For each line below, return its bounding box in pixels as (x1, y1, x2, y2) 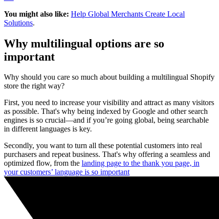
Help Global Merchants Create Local (71, 9, 185, 18)
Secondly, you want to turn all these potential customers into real (4, 141, 202, 150)
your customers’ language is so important (4, 168, 130, 176)
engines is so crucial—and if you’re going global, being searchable (4, 116, 209, 125)
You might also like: (4, 9, 69, 18)
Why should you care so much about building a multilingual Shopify (4, 73, 215, 82)
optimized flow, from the (4, 159, 82, 168)
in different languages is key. (4, 125, 92, 133)
